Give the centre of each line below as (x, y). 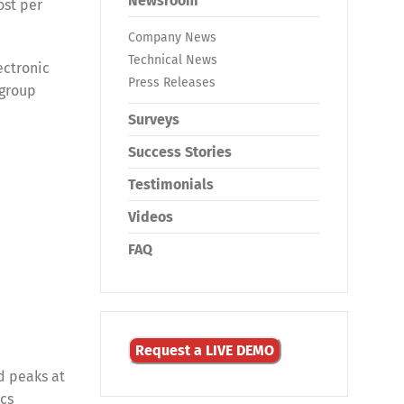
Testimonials (171, 184)
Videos (151, 217)
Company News (172, 37)
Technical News (173, 60)
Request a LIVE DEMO (205, 350)
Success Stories (180, 152)
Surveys (154, 119)
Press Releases (172, 83)
